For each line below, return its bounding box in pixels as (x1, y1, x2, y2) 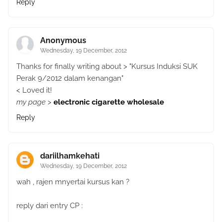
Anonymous (40, 35, 86, 45)
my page (16, 97, 46, 107)
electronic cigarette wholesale (54, 97, 164, 107)
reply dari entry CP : (16, 201, 83, 210)
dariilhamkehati (40, 151, 100, 161)
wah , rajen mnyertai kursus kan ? (16, 177, 129, 186)
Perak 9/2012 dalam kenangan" (16, 73, 123, 83)
